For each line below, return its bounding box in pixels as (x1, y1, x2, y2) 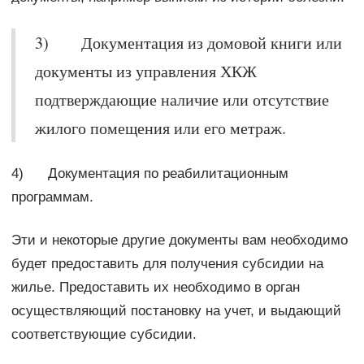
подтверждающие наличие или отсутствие (34, 88, 329, 110)
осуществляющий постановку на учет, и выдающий (11, 302, 341, 318)
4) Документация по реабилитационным (11, 165, 288, 181)
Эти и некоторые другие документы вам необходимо (11, 232, 348, 248)
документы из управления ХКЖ (34, 59, 257, 82)
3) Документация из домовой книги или (34, 31, 342, 54)
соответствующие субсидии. (11, 326, 197, 342)
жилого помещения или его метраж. (34, 116, 286, 139)
